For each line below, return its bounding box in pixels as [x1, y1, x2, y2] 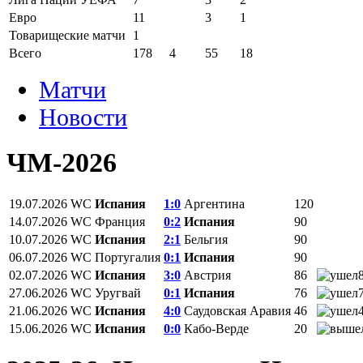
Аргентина [184, 197, 245, 211]
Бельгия [184, 233, 228, 247]
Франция [95, 215, 145, 229]
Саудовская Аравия [184, 304, 291, 318]
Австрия [184, 268, 231, 283]
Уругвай [95, 286, 141, 301]
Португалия [95, 250, 160, 265]
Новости [39, 104, 127, 131]
